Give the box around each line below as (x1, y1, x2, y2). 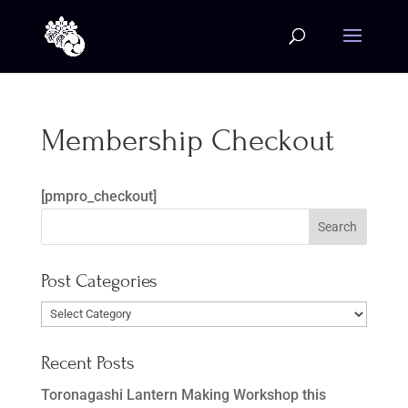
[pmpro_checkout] (40, 188, 157, 205)
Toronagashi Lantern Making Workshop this (40, 385, 326, 403)
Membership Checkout (40, 123, 334, 158)
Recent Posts (40, 352, 135, 374)
